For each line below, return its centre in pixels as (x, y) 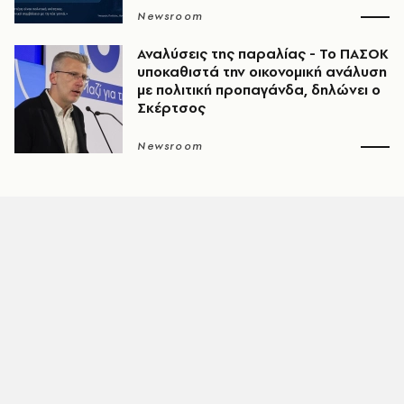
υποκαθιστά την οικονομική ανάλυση (262, 72)
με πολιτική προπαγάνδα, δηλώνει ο (259, 90)
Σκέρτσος (171, 108)
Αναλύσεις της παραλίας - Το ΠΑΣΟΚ (263, 54)
